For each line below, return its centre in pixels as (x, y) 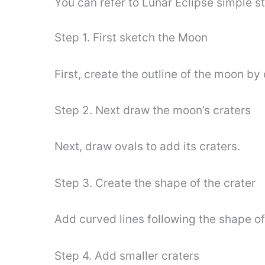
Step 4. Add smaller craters (127, 256)
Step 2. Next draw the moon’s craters (153, 110)
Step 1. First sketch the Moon (131, 38)
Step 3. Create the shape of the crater (155, 183)
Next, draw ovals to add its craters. (147, 147)
